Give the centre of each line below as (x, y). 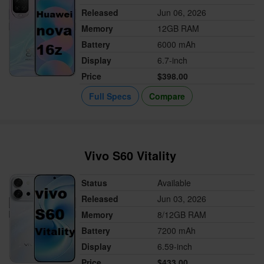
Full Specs (110, 96)
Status (95, 183)
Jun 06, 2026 (182, 13)
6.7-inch (173, 60)
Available (174, 183)
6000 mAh (177, 44)
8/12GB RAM (182, 215)
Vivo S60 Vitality (131, 156)
